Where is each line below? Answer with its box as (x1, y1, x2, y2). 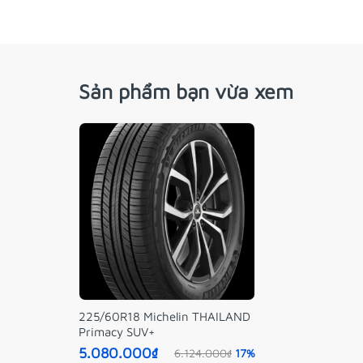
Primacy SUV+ (79, 325, 155, 339)
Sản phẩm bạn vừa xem (79, 79, 293, 103)
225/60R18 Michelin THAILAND (79, 310, 250, 323)
